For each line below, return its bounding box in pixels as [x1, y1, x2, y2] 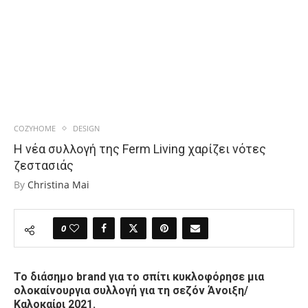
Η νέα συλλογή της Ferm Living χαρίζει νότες [14, 142, 266, 156]
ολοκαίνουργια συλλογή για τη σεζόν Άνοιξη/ [14, 284, 248, 297]
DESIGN [73, 123, 100, 133]
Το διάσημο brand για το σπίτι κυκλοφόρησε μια [14, 270, 264, 283]
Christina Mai [27, 178, 89, 191]
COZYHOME [14, 123, 56, 133]
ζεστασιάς [14, 158, 74, 173]
